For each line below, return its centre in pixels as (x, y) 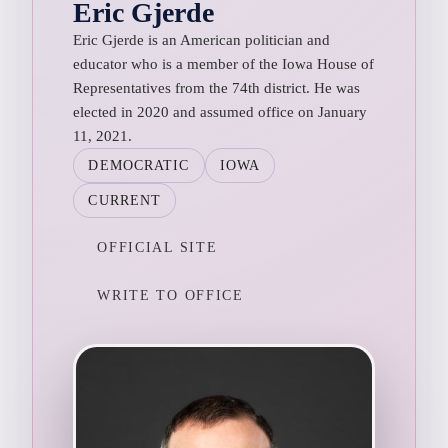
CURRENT (125, 200)
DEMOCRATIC (139, 165)
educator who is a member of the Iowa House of (224, 63)
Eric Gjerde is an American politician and (202, 39)
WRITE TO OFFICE (170, 295)
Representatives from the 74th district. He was (217, 87)
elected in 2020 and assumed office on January (220, 111)
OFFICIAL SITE (157, 247)
